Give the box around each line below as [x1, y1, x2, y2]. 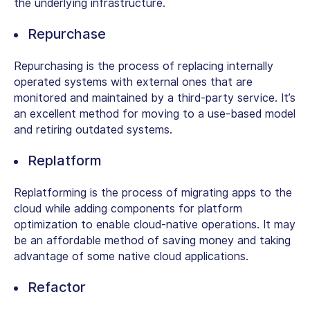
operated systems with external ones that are [14, 75, 253, 89]
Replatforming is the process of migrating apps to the [14, 186, 292, 200]
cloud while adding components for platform [14, 202, 242, 216]
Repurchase [28, 26, 106, 43]
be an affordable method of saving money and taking [14, 234, 291, 248]
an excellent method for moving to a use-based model [14, 107, 295, 121]
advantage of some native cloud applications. [14, 250, 248, 264]
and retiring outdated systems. [14, 123, 172, 137]
